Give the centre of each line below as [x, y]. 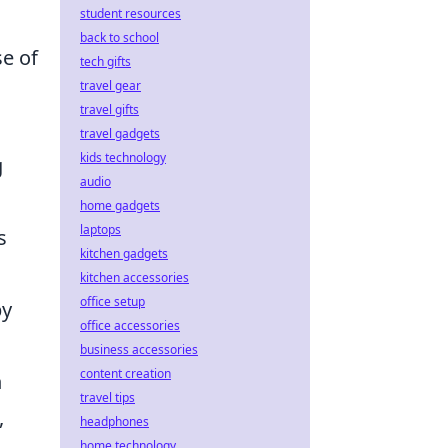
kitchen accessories [134, 277]
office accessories [130, 325]
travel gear [110, 85]
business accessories [139, 349]
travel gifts [109, 109]
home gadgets [120, 205]
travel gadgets [120, 133]
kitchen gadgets [124, 253]
